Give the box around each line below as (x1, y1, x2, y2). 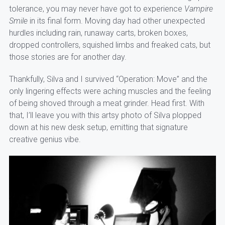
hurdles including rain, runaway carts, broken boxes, (9, 28, 188, 38)
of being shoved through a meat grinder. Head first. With (9, 98, 204, 108)
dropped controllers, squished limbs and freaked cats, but (9, 40, 210, 50)
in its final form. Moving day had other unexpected (27, 16, 205, 26)
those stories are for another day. (9, 52, 127, 62)
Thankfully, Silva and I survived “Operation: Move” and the (9, 74, 207, 84)
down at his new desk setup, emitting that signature (9, 122, 188, 132)
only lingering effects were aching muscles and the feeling (9, 86, 211, 96)
